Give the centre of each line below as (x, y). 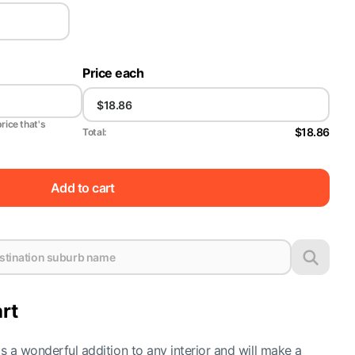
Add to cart (82, 187)
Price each (113, 73)
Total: (94, 132)
